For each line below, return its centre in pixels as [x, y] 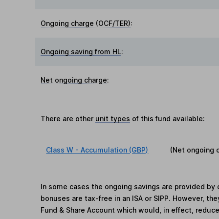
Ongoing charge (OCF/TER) [86, 23]
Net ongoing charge [74, 80]
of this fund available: [168, 119]
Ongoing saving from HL [81, 52]
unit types [113, 119]
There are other [68, 119]
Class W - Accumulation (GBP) [97, 150]
